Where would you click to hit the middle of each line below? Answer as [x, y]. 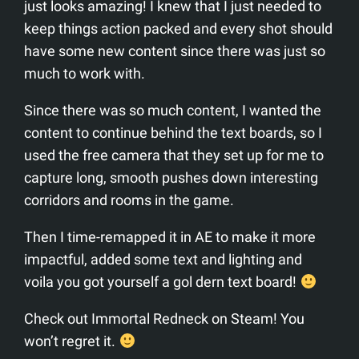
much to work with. [85, 74]
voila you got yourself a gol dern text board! [162, 282]
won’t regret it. [72, 341]
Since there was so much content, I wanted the [173, 111]
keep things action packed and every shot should [179, 29]
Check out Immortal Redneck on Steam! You [165, 319]
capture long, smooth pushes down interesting [171, 178]
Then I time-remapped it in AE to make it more [170, 237]
